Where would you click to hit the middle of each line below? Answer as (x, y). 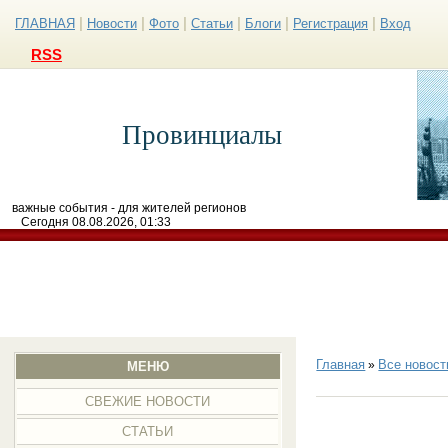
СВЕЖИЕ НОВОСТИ (148, 401)
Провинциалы (201, 135)
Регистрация (330, 23)
